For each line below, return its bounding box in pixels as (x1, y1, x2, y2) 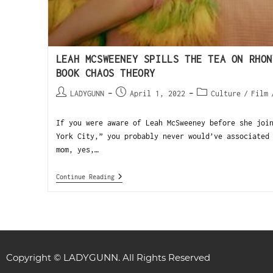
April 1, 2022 (129, 88, 185, 98)
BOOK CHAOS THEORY (55, 67, 155, 79)
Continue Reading (55, 172, 115, 180)
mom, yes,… (55, 144, 99, 154)
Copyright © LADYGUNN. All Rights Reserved (6, 252, 210, 264)
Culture (210, 88, 241, 98)
